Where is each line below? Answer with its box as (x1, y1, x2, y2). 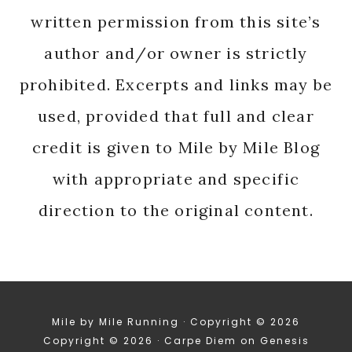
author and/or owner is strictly (44, 43, 308, 64)
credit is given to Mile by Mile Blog (31, 137, 321, 158)
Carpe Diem (163, 334, 236, 348)
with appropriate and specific (52, 169, 300, 189)
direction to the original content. (38, 200, 313, 221)
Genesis (259, 334, 310, 348)
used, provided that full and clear (38, 106, 314, 126)
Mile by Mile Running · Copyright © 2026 (52, 315, 300, 329)
